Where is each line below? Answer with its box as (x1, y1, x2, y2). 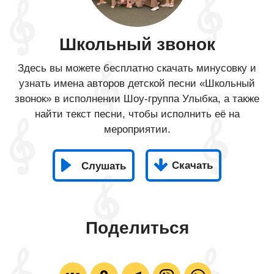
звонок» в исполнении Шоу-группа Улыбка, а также (15, 93, 259, 105)
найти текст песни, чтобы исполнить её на (34, 108, 240, 120)
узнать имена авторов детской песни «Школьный (19, 78, 255, 89)
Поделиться (85, 218, 189, 237)
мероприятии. (103, 124, 171, 135)
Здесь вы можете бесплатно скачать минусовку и (18, 62, 256, 74)
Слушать (81, 160, 126, 172)
